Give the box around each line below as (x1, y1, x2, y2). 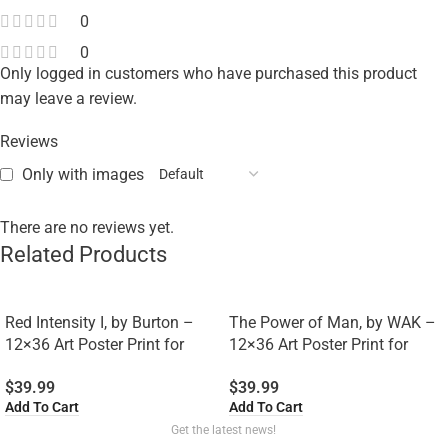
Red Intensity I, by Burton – (5, 313, 194, 333)
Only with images (22, 165, 144, 185)
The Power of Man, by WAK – (229, 313, 436, 333)
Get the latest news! (171, 422, 277, 437)
